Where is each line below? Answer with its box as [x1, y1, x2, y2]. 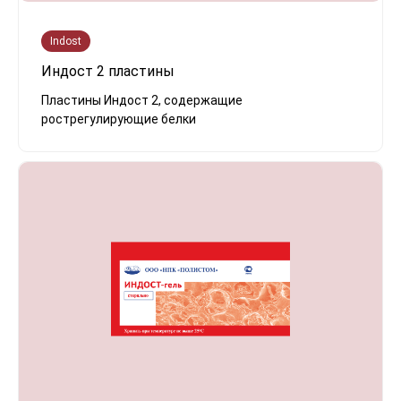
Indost [50, 34, 81, 47]
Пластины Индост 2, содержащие [41, 92, 243, 107]
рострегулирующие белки [41, 111, 196, 126]
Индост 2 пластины [41, 62, 175, 80]
